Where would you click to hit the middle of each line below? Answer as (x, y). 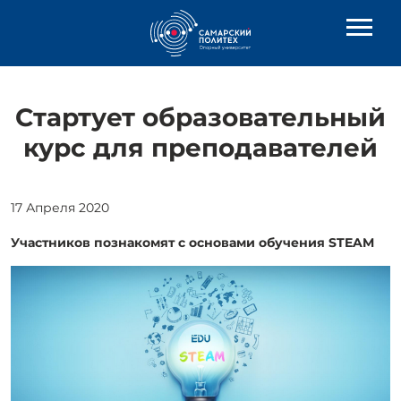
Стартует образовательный (200, 117)
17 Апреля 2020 (60, 208)
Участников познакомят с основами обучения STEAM (192, 243)
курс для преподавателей (200, 148)
